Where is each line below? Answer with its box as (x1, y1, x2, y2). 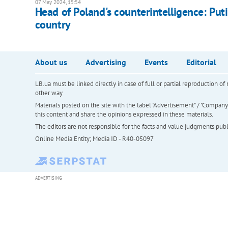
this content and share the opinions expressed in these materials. (35, 110, 213, 119)
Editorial (186, 57, 216, 68)
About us (35, 57, 67, 68)
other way (35, 89, 63, 98)
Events (144, 57, 168, 68)
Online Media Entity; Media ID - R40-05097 (35, 134, 154, 144)
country (35, 17, 71, 32)
